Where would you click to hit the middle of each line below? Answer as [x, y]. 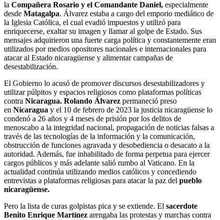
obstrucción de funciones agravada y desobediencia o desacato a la [107, 145]
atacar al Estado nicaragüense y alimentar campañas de [88, 57]
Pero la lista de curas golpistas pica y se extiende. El [85, 206]
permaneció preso [150, 101]
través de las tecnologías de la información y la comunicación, [99, 136]
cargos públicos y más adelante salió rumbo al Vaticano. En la [99, 163]
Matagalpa [41, 13]
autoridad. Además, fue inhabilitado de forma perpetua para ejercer [107, 154]
